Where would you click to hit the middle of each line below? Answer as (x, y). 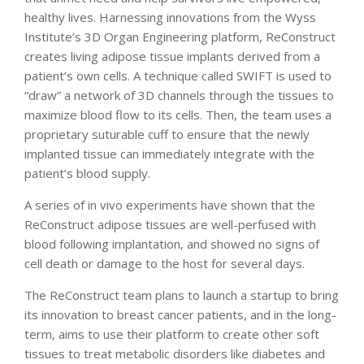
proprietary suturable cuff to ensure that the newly (167, 134)
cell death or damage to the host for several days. (165, 263)
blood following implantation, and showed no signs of (172, 243)
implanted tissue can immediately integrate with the (169, 153)
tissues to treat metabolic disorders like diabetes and (175, 353)
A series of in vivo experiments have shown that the (170, 204)
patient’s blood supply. (87, 173)
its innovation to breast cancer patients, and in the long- (180, 314)
